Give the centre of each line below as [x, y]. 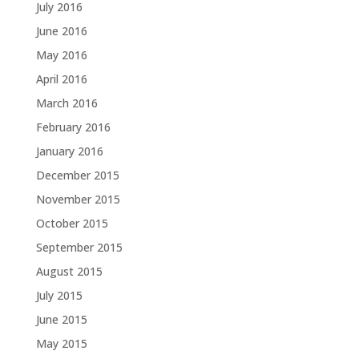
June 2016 [61, 31]
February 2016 [73, 127]
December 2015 [77, 175]
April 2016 [61, 79]
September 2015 [79, 247]
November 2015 [78, 199]
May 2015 [61, 343]
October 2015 [72, 223]
